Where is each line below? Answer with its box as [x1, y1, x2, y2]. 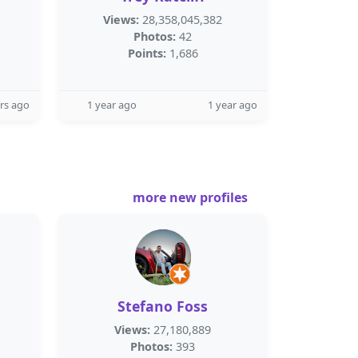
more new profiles [133, 189, 251, 206]
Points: [127, 46, 166, 61]
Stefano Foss [117, 296, 208, 316]
